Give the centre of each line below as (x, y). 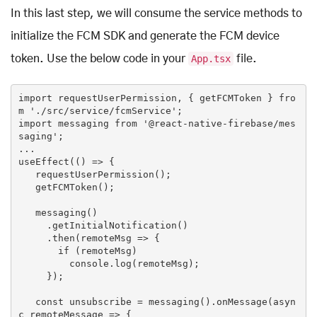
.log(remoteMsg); (154, 263)
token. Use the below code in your (99, 59)
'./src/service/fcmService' (103, 110)
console (89, 263)
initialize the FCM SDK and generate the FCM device (145, 36)
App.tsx (211, 59)
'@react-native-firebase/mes (219, 123)
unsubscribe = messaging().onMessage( (168, 301)
